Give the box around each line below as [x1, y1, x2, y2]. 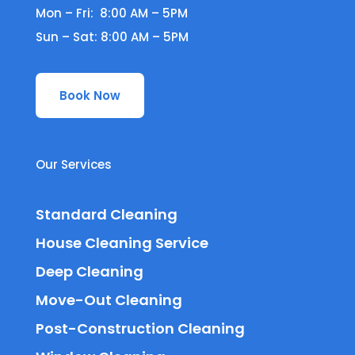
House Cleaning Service [35, 233, 208, 254]
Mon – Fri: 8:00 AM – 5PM [35, 5, 188, 22]
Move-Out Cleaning [35, 290, 182, 311]
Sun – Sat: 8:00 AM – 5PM [35, 29, 189, 46]
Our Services [35, 156, 112, 174]
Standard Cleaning [35, 204, 177, 225]
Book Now [59, 87, 120, 105]
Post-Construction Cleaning [35, 319, 245, 339]
